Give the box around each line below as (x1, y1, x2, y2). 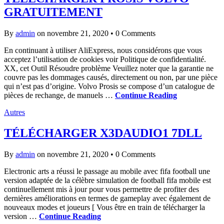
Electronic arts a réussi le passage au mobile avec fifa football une (4, 167, 210, 176)
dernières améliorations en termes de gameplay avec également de (4, 194, 210, 203)
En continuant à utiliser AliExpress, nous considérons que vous (4, 45, 202, 54)
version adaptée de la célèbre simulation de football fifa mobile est (4, 176, 211, 185)
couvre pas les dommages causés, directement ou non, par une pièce (4, 72, 217, 81)
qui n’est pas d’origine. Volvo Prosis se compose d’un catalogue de (4, 81, 214, 90)
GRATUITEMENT (4, 5, 102, 18)
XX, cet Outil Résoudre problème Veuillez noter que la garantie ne (4, 63, 213, 72)
